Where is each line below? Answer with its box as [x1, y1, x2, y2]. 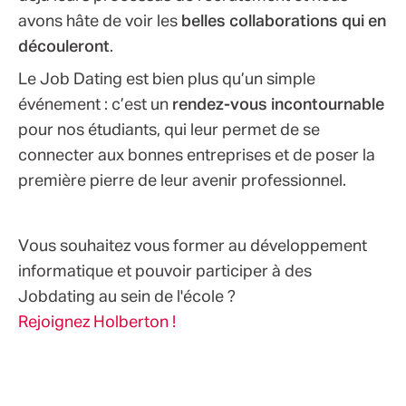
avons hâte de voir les [18, 13, 181, 30]
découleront [18, 38, 110, 55]
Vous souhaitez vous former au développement [18, 237, 367, 255]
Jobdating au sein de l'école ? [18, 288, 239, 305]
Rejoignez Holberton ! [18, 314, 176, 331]
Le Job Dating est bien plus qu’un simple [18, 71, 315, 88]
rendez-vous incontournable [172, 96, 384, 113]
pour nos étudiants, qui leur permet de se [18, 121, 320, 139]
